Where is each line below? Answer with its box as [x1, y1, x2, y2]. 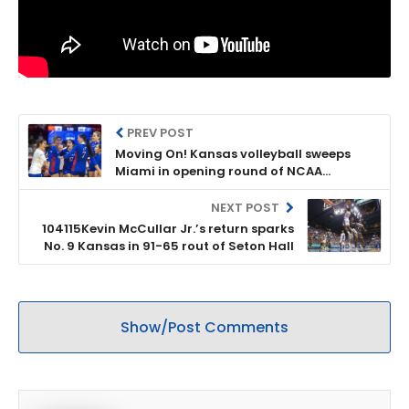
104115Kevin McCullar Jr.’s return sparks [42, 219, 294, 237]
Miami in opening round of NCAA [115, 162, 322, 180]
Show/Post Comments [121, 316, 288, 338]
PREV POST [127, 123, 194, 142]
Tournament [115, 179, 196, 197]
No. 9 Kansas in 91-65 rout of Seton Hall [44, 236, 294, 255]
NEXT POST [210, 198, 282, 216]
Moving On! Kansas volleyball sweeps [115, 144, 351, 163]
